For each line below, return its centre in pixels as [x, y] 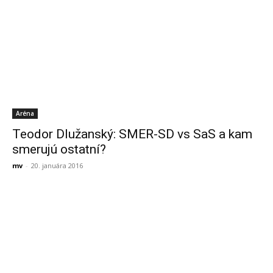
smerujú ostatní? [59, 149]
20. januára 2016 [57, 165]
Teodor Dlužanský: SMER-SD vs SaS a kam [132, 134]
